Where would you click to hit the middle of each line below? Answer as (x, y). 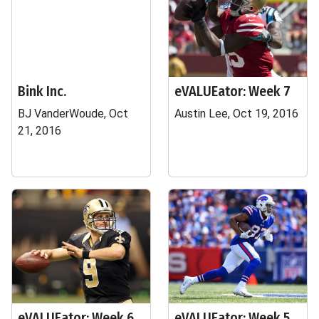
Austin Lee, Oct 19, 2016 (236, 114)
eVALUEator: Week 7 (232, 91)
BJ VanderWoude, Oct (73, 114)
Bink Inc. (42, 91)
